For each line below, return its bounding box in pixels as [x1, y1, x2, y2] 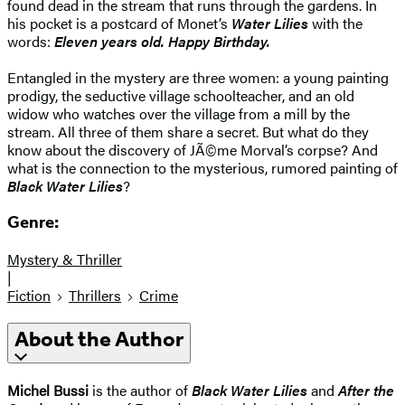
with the [308, 12, 363, 33]
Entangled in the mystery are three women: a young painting [7, 66, 389, 88]
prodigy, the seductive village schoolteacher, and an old [7, 84, 354, 106]
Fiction [7, 285, 51, 306]
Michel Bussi [7, 379, 89, 400]
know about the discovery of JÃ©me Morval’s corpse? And [7, 138, 378, 160]
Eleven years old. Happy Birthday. [54, 30, 270, 52]
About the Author [14, 326, 184, 353]
